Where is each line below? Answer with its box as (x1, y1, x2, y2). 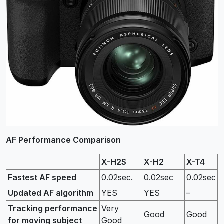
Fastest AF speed (8, 172, 76, 183)
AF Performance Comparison (6, 135, 121, 145)
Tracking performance (8, 203, 97, 214)
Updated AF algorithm (8, 188, 93, 198)
